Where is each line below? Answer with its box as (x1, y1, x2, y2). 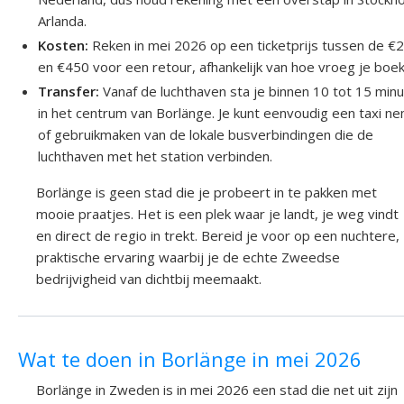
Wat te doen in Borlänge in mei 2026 (18, 344, 362, 372)
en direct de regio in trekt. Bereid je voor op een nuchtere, (36, 225, 399, 244)
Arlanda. (38, 11, 87, 30)
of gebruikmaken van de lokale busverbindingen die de (38, 124, 374, 143)
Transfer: (38, 81, 100, 100)
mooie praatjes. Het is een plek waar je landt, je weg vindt (36, 204, 399, 223)
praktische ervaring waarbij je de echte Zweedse (36, 247, 340, 266)
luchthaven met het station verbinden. (38, 146, 273, 165)
